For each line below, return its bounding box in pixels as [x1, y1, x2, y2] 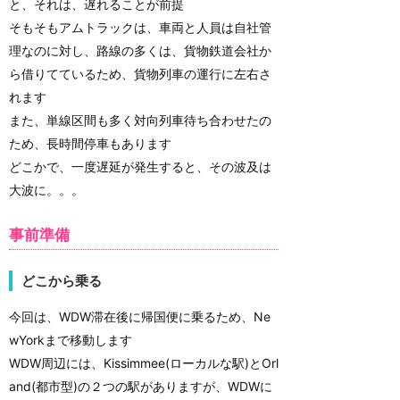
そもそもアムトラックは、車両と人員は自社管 [9, 19, 271, 35]
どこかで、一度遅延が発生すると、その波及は [9, 158, 271, 174]
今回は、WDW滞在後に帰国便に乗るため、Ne [9, 308, 271, 324]
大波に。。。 [9, 181, 84, 197]
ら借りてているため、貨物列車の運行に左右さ [9, 65, 271, 81]
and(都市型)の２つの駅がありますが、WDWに [9, 378, 272, 394]
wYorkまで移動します [9, 331, 132, 347]
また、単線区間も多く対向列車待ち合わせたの [9, 112, 271, 128]
